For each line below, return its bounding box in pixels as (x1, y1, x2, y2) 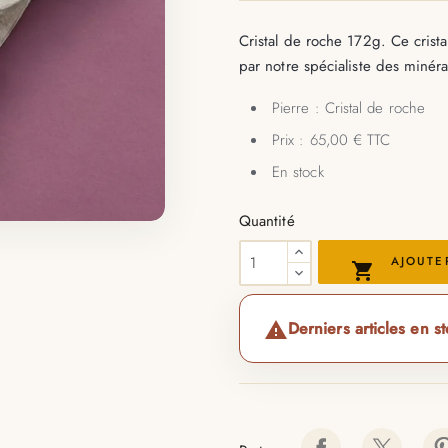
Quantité (239, 209, 295, 232)
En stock (272, 160, 324, 183)
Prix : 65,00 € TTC (272, 128, 391, 151)
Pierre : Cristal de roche (272, 96, 425, 119)
